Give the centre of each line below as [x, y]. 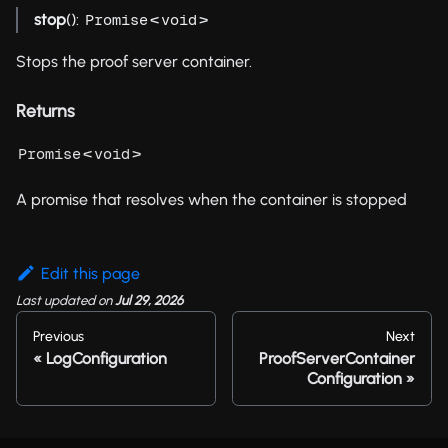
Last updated [55, 300]
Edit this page [90, 273]
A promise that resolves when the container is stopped [211, 199]
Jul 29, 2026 [149, 300]
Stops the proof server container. [134, 61]
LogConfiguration [106, 358]
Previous [58, 336]
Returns [45, 110]
